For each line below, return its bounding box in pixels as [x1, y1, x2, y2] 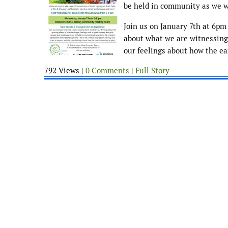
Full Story [135, 65, 169, 75]
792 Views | [44, 65, 85, 75]
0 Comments [85, 65, 129, 75]
